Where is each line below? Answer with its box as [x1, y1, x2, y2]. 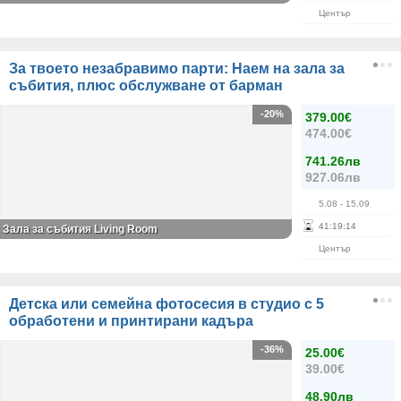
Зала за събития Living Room [3, 223, 158, 235]
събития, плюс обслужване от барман [9, 78, 283, 93]
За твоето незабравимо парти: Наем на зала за [9, 61, 345, 76]
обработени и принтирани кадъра [9, 313, 253, 328]
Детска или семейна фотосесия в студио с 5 [9, 296, 324, 311]
